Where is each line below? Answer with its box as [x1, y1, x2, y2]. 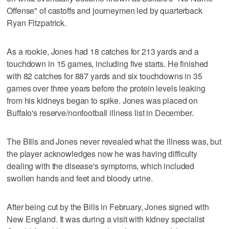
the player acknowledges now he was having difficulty [7, 147, 198, 159]
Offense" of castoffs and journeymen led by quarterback [7, 4, 202, 16]
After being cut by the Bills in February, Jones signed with [7, 200, 210, 213]
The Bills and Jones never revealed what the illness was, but [7, 135, 221, 147]
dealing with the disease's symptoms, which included [7, 159, 195, 172]
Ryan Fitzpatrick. [7, 16, 66, 29]
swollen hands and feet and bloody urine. [7, 172, 153, 184]
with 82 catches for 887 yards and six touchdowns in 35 [7, 70, 202, 82]
